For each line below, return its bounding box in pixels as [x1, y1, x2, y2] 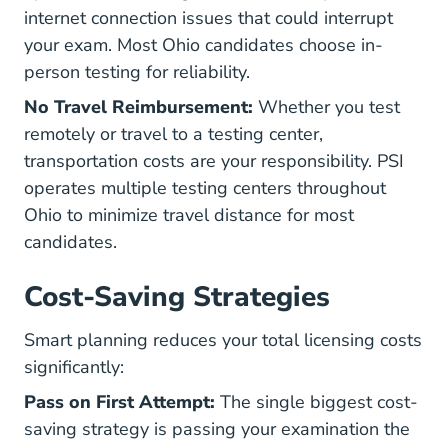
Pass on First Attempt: [24, 390, 215, 414]
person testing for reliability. [24, 60, 250, 84]
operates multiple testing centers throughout [24, 176, 386, 200]
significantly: [24, 355, 124, 379]
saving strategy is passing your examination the [24, 417, 410, 441]
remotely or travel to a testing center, [24, 122, 323, 146]
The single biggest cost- [215, 390, 418, 414]
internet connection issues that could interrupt [24, 6, 393, 30]
